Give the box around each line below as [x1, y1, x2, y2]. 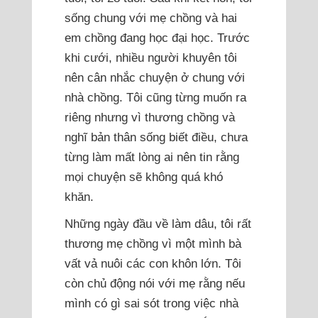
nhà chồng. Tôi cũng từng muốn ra [64, 90, 246, 105]
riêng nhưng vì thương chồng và [64, 110, 235, 125]
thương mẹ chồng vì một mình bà [64, 236, 241, 251]
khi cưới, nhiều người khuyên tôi [64, 50, 237, 65]
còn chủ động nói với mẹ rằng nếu [64, 276, 245, 291]
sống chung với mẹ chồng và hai [64, 11, 237, 26]
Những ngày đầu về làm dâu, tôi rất [64, 216, 251, 231]
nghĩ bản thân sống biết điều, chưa [64, 130, 248, 145]
